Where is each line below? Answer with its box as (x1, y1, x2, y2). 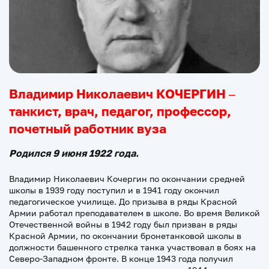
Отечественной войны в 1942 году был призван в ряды (9, 219, 237, 229)
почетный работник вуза (9, 121, 166, 136)
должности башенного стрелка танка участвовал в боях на (9, 242, 256, 252)
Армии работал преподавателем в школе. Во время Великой (9, 208, 260, 218)
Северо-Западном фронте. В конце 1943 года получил (9, 253, 233, 264)
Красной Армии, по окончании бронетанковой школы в (9, 231, 241, 241)
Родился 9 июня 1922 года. (9, 147, 139, 159)
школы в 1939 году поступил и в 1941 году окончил (9, 185, 219, 195)
